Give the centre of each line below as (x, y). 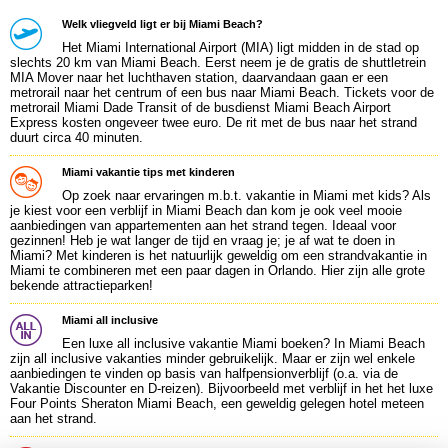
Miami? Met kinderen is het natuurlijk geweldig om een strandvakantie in (218, 255)
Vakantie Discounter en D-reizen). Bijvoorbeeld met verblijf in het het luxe (223, 388)
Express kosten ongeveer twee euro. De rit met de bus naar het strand (213, 122)
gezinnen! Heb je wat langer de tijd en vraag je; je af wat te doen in (202, 240)
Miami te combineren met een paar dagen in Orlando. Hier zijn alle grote (217, 270)
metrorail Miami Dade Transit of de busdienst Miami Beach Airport (200, 107)
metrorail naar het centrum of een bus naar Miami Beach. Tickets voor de (222, 92)
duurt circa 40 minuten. (76, 137)
